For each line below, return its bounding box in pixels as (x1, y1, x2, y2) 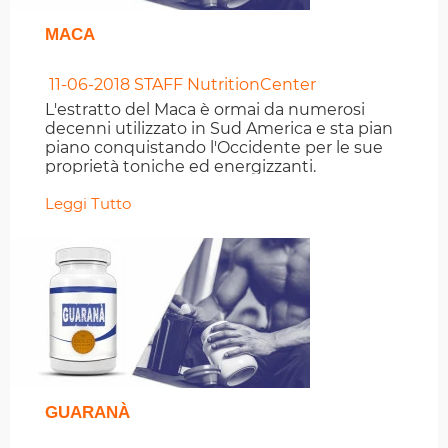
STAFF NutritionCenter (130, 75, 316, 95)
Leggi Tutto (45, 194, 131, 214)
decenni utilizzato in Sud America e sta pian (45, 119, 393, 139)
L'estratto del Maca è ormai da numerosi (45, 100, 365, 120)
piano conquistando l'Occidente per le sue (45, 138, 383, 158)
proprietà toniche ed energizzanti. (45, 157, 316, 177)
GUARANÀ (45, 403, 130, 423)
